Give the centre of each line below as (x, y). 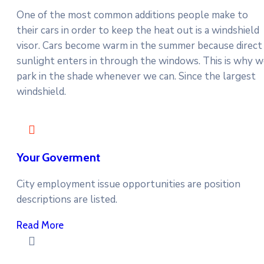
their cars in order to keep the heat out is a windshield (138, 31)
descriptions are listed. (67, 200)
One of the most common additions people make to (132, 15)
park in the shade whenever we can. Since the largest (136, 77)
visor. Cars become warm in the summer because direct (139, 46)
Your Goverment (58, 158)
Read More (40, 225)
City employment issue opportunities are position (128, 184)
